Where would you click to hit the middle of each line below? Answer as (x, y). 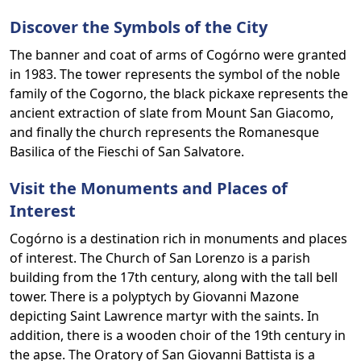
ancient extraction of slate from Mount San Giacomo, (172, 113)
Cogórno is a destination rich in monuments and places (178, 239)
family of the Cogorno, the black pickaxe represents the (179, 93)
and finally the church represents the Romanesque (164, 132)
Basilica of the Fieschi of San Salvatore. (127, 151)
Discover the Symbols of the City (139, 27)
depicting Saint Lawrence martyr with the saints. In (164, 316)
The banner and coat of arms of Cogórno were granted (178, 55)
